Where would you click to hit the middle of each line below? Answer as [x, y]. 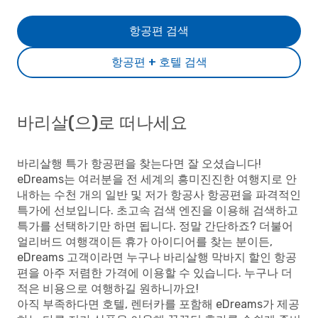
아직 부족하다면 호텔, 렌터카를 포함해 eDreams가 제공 [158, 304]
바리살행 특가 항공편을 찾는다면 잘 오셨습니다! [139, 164]
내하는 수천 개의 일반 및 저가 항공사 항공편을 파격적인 [159, 195]
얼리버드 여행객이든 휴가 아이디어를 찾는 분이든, [145, 242]
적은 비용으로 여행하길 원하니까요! [108, 289]
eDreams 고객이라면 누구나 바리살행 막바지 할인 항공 [157, 257]
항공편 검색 [159, 31]
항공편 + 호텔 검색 [159, 62]
